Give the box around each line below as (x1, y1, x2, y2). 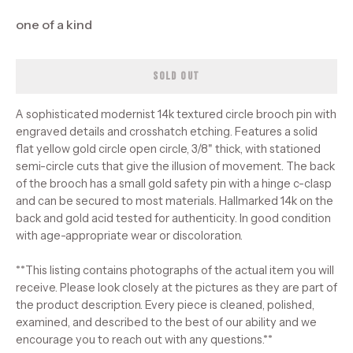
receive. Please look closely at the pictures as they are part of (16, 280, 337, 295)
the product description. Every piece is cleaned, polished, (16, 297, 314, 312)
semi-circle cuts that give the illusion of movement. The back (16, 158, 335, 173)
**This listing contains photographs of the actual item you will (16, 262, 334, 277)
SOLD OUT (152, 69, 201, 83)
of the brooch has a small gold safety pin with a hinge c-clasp (16, 176, 332, 191)
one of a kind (16, 17, 92, 32)
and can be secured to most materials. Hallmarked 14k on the (16, 193, 333, 208)
